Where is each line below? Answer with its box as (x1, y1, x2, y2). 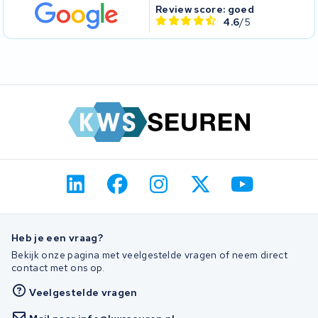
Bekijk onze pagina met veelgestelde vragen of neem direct (11, 248, 287, 262)
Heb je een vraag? (11, 231, 103, 244)
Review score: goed (155, 2, 255, 16)
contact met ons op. (11, 261, 105, 275)
